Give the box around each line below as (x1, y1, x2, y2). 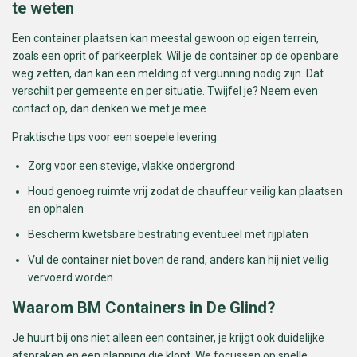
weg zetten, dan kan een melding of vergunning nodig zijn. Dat (12, 66, 324, 80)
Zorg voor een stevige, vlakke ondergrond (28, 159, 235, 172)
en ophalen (28, 202, 84, 215)
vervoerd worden (28, 270, 113, 284)
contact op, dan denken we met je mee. (12, 101, 209, 115)
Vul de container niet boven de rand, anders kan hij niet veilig (28, 253, 328, 266)
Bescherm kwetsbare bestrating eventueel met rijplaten (28, 227, 308, 241)
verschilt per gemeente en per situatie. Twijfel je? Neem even (12, 84, 318, 97)
